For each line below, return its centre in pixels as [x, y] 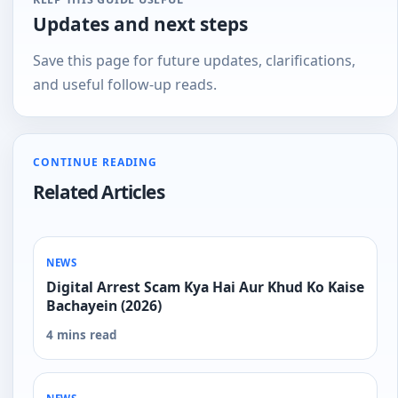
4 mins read [82, 335]
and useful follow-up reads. [125, 85]
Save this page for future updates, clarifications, [194, 61]
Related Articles [99, 192]
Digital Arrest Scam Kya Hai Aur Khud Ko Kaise [205, 287]
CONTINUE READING [96, 163]
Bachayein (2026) [104, 306]
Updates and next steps [140, 24]
